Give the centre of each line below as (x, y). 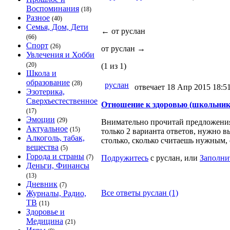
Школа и (41, 73)
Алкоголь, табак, (55, 138)
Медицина (45, 221)
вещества (42, 147)
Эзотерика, (45, 92)
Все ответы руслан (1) (140, 193)
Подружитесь (125, 158)
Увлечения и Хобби (60, 55)
